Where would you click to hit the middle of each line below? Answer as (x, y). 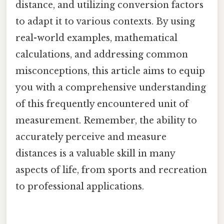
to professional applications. (80, 187)
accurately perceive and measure (91, 137)
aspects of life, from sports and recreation (111, 170)
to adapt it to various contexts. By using (105, 22)
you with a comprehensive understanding (111, 88)
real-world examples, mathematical (96, 38)
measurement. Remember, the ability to (106, 121)
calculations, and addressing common (102, 55)
